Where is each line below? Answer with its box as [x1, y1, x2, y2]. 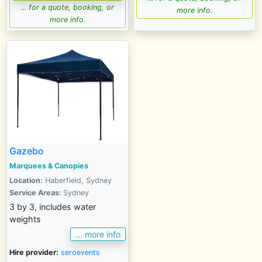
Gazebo [9, 144, 44, 157]
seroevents [61, 248, 100, 257]
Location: [9, 175, 43, 185]
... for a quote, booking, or [21, 2, 114, 12]
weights [9, 213, 41, 224]
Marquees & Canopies [9, 161, 88, 170]
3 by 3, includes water [9, 201, 96, 212]
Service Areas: [9, 188, 63, 197]
